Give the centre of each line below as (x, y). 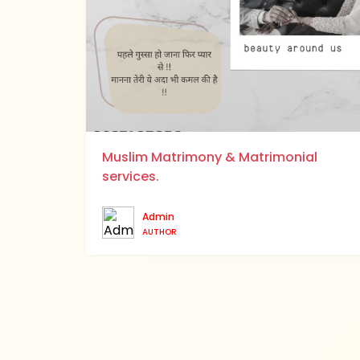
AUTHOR (160, 231)
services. (131, 176)
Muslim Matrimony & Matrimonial (210, 157)
